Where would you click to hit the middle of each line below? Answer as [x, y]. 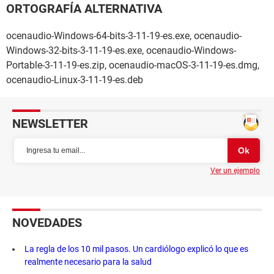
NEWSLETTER [50, 124]
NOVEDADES [47, 223]
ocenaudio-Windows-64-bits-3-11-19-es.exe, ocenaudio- [124, 36]
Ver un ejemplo [235, 171]
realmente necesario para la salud [88, 262]
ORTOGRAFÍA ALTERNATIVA [84, 9]
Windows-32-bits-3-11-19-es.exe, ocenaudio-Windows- [121, 51]
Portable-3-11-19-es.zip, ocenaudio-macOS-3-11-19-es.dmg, [133, 65]
